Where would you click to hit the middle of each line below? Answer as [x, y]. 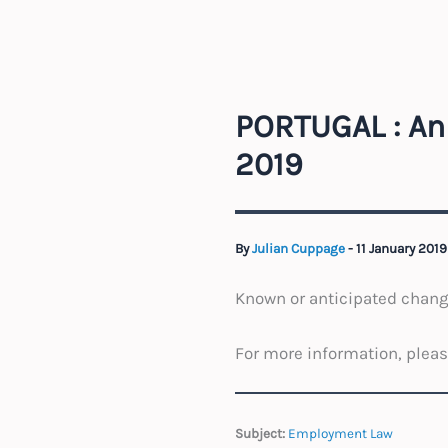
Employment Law [340, 433]
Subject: [259, 433]
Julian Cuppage [299, 249]
